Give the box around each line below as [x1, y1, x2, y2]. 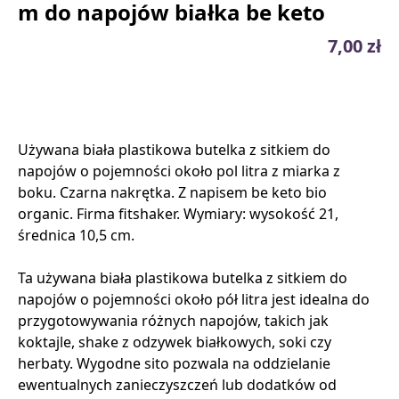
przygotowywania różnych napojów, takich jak [18, 311, 329, 331]
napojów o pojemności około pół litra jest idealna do [18, 289, 370, 310]
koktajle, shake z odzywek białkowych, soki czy [18, 332, 331, 353]
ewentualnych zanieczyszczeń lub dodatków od [18, 375, 337, 395]
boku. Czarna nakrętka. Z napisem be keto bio [18, 183, 327, 203]
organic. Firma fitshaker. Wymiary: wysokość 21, [18, 204, 338, 224]
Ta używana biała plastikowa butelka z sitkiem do [18, 268, 347, 289]
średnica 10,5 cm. [18, 225, 134, 246]
